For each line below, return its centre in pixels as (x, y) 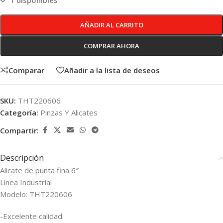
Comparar (26, 70)
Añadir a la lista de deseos (112, 70)
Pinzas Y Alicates (69, 113)
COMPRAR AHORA (111, 46)
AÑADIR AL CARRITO (111, 25)
